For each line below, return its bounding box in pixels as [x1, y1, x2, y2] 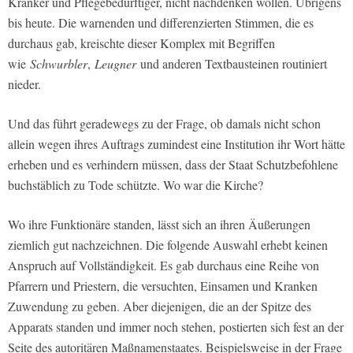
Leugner [95, 55, 136, 72]
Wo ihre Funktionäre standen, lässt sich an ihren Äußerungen [8, 216, 310, 233]
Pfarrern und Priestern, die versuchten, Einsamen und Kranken [8, 277, 318, 295]
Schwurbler [30, 55, 87, 72]
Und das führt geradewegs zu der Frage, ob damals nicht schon [8, 115, 321, 132]
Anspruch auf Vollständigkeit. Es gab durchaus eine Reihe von [8, 257, 319, 274]
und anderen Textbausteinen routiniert [136, 55, 327, 72]
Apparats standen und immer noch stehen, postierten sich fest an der [8, 318, 344, 336]
